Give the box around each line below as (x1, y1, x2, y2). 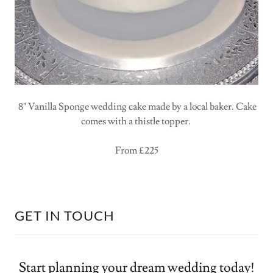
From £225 (115, 144, 158, 157)
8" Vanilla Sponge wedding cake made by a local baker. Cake (16, 101, 257, 113)
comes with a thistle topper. (80, 115, 193, 128)
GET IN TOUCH (15, 207, 115, 224)
